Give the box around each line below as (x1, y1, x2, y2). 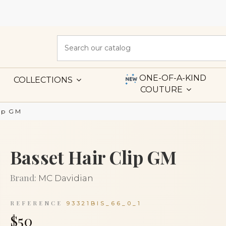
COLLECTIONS (14, 75, 75, 85)
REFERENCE (10, 199, 63, 207)
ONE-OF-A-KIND (139, 73, 206, 83)
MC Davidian (38, 173, 93, 184)
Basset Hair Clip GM (10, 145, 177, 169)
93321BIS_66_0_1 (66, 199, 142, 207)
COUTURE (140, 85, 185, 94)
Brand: (10, 172, 36, 184)
